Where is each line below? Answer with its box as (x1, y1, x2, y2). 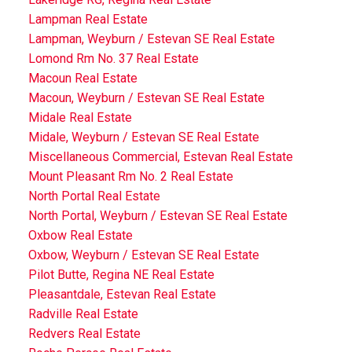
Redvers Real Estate (27, 325, 141, 341)
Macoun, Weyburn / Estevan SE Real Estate (27, 90, 265, 105)
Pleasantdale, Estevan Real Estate (27, 286, 216, 302)
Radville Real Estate (27, 306, 138, 321)
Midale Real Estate (27, 109, 132, 125)
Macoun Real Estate (27, 70, 137, 86)
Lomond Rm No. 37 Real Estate (27, 50, 199, 66)
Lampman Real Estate (27, 11, 148, 27)
